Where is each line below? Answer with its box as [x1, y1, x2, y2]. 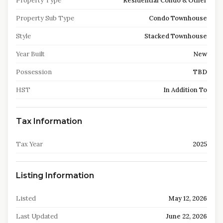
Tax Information [16, 116, 82, 126]
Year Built [16, 50, 45, 58]
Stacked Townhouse [144, 32, 207, 40]
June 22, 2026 [166, 212, 207, 221]
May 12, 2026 [168, 194, 207, 203]
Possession [16, 68, 52, 76]
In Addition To [163, 86, 207, 94]
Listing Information [16, 171, 94, 180]
